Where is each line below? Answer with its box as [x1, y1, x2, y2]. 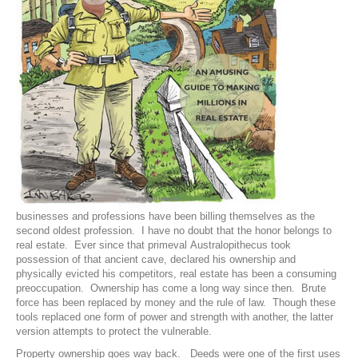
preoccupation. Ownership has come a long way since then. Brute [16, 282, 326, 295]
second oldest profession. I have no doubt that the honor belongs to [16, 225, 332, 237]
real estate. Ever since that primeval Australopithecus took [16, 239, 291, 252]
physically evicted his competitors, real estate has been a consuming [16, 268, 336, 280]
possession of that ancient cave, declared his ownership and [16, 253, 296, 266]
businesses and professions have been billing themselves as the [16, 210, 315, 223]
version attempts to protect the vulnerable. [16, 325, 212, 338]
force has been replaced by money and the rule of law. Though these [16, 296, 336, 309]
